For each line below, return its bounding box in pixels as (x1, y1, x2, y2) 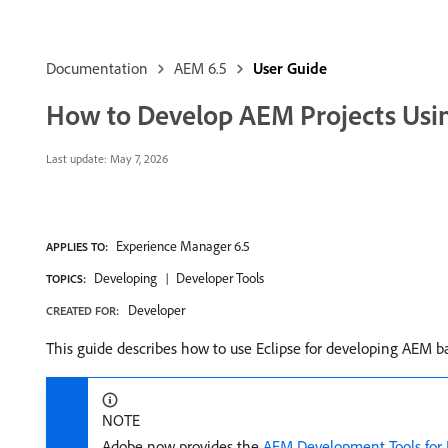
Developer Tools (176, 269, 264, 287)
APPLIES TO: (46, 239, 108, 254)
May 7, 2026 (107, 151, 168, 166)
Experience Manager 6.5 (116, 237, 250, 255)
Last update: (46, 151, 107, 166)
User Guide (253, 58, 327, 78)
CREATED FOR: (46, 303, 119, 318)
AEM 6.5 (174, 58, 227, 78)
